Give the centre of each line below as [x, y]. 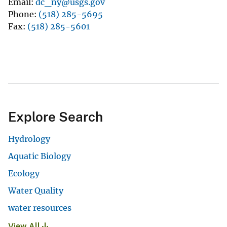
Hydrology [29, 139]
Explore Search [55, 117]
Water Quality [36, 190]
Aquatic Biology [40, 156]
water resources [40, 207]
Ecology [24, 173]
